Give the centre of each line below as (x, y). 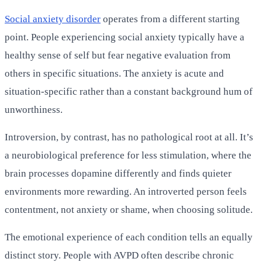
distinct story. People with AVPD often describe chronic (119, 255)
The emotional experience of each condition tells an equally (129, 237)
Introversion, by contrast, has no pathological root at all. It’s (129, 137)
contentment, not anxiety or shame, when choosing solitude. (129, 209)
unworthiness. (34, 109)
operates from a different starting (170, 19)
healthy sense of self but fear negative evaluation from (118, 55)
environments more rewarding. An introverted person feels (126, 191)
